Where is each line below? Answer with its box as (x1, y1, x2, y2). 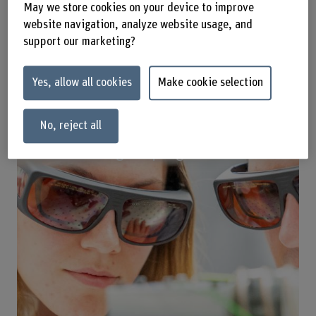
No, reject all (39, 120, 102, 132)
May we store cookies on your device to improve (23, 2, 254, 14)
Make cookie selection (157, 77, 263, 89)
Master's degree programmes (32, 143, 241, 162)
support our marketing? (23, 36, 135, 48)
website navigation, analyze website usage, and (23, 19, 253, 31)
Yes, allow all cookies (31, 77, 132, 89)
